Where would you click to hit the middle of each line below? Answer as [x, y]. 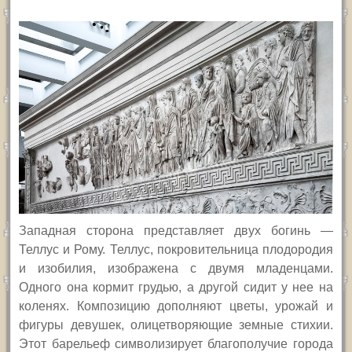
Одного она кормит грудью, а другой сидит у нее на [176, 288]
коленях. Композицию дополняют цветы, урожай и [176, 306]
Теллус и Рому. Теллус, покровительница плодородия [176, 250]
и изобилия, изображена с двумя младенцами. [176, 269]
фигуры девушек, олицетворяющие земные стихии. [176, 325]
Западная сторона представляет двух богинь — [176, 231]
